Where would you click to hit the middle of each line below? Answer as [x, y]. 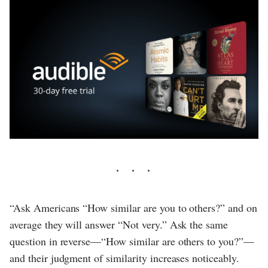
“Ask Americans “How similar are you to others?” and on [133, 208]
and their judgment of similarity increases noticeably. [124, 258]
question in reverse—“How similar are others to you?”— [132, 241]
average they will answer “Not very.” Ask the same [119, 225]
